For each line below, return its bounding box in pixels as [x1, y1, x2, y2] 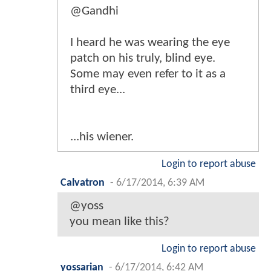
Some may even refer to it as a [70, 68, 226, 81]
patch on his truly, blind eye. [70, 52, 215, 65]
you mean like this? [70, 215, 169, 229]
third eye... [70, 83, 125, 97]
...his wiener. [70, 131, 134, 144]
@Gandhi [70, 5, 119, 18]
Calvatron [60, 178, 105, 189]
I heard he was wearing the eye [70, 36, 230, 50]
